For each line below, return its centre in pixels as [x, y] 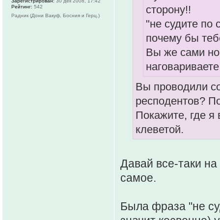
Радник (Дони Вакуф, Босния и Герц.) [55, 15]
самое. [138, 178]
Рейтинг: [22, 6]
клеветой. [160, 130]
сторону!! [168, 9]
